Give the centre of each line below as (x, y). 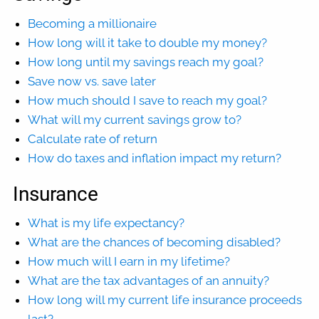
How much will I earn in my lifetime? (129, 262)
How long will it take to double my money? (148, 42)
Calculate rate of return (93, 138)
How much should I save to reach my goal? (148, 100)
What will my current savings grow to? (135, 119)
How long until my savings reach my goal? (146, 62)
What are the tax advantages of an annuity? (149, 281)
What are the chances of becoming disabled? (155, 242)
